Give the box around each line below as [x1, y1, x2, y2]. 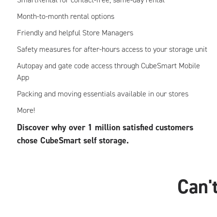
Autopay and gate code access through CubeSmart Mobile [17, 61, 200, 71]
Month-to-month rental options [17, 11, 114, 21]
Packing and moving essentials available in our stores [17, 89, 188, 99]
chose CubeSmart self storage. [17, 135, 129, 146]
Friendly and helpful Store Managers [17, 28, 133, 38]
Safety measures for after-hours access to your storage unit [17, 44, 207, 54]
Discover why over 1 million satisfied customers [17, 122, 193, 133]
